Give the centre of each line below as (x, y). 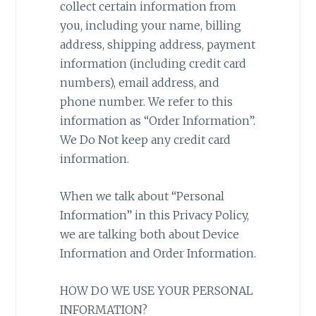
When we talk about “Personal (142, 196)
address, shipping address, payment (157, 45)
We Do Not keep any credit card (145, 140)
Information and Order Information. (158, 253)
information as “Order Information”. (157, 121)
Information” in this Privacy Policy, (154, 215)
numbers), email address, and (139, 83)
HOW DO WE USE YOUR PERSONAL (156, 290)
